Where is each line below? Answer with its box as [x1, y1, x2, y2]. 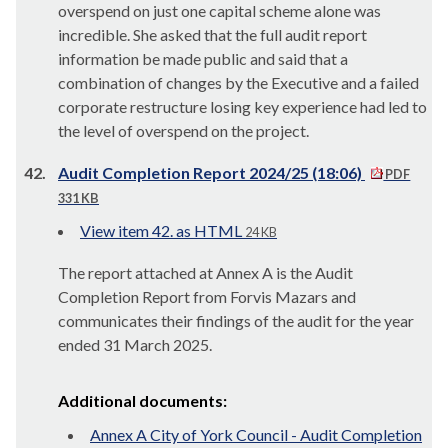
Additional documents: [58, 391, 227, 410]
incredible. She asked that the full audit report [58, 25, 367, 44]
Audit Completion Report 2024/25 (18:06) [58, 163, 365, 182]
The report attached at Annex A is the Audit [58, 263, 353, 282]
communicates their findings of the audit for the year [58, 311, 414, 330]
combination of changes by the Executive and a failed [58, 73, 419, 92]
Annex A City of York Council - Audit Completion [90, 425, 422, 444]
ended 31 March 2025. [58, 335, 212, 354]
